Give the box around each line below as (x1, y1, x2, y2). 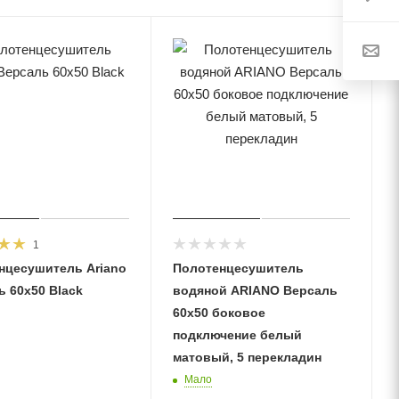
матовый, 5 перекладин (172, 350, 322, 365)
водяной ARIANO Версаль (172, 283, 338, 298)
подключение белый (172, 328, 302, 343)
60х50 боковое (172, 305, 265, 321)
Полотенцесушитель (172, 261, 304, 276)
